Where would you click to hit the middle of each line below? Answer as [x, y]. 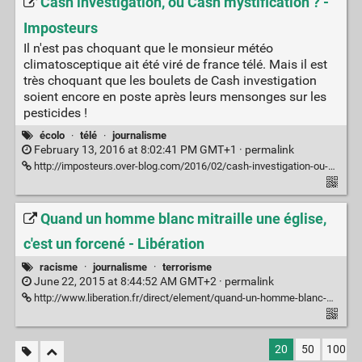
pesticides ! [55, 112]
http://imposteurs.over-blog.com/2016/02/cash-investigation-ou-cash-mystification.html [179, 166]
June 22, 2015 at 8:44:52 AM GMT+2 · [128, 281]
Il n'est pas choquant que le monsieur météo [148, 48]
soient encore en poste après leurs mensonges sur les [175, 96]
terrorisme [187, 267]
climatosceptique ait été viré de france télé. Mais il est [175, 64]
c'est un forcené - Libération [114, 244]
